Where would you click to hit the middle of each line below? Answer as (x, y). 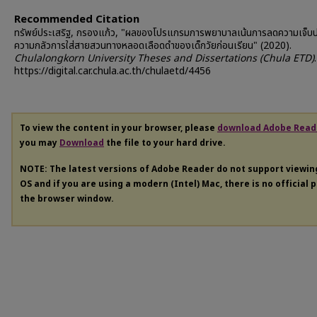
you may (40, 143)
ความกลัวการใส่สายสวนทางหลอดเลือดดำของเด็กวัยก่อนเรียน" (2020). (153, 46)
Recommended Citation (77, 19)
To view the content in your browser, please (119, 128)
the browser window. (67, 198)
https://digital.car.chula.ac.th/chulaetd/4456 (113, 71)
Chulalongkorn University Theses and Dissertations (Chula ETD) (164, 58)
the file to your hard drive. (165, 143)
